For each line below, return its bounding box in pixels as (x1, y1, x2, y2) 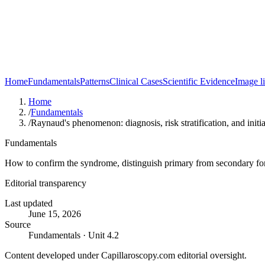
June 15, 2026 (28, 209, 81, 219)
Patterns (80, 76, 109, 86)
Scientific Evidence (163, 76, 235, 86)
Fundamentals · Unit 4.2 (28, 230, 119, 240)
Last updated (5, 198, 53, 208)
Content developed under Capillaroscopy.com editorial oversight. (5, 250, 247, 260)
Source (5, 219, 31, 230)
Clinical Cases (109, 76, 163, 86)
